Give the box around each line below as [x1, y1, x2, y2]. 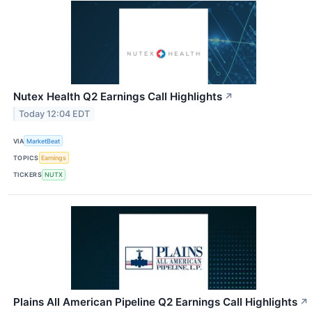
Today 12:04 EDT [19, 109, 91, 119]
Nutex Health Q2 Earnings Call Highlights [13, 90, 222, 104]
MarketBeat [26, 136, 61, 145]
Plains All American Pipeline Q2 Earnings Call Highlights [13, 295, 297, 309]
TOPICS [13, 153, 39, 162]
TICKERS [13, 171, 42, 179]
